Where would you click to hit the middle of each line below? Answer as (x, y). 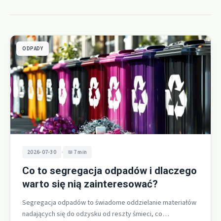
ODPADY (33, 49)
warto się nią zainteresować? (90, 184)
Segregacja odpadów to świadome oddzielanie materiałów (109, 203)
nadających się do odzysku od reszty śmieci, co (92, 214)
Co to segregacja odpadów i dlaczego (110, 171)
